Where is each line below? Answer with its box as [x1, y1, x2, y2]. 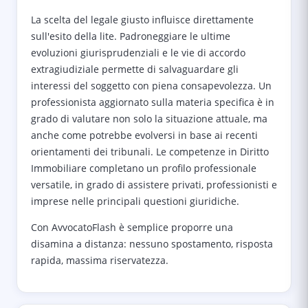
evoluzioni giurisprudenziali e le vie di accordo [31, 46, 245, 59]
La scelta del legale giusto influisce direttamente [31, 13, 254, 26]
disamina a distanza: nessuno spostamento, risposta [31, 237, 273, 250]
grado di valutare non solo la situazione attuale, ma [31, 112, 267, 125]
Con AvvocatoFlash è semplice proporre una [31, 221, 233, 234]
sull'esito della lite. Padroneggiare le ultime [31, 30, 230, 43]
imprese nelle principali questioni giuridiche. [31, 195, 239, 208]
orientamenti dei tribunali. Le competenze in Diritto [31, 145, 269, 158]
